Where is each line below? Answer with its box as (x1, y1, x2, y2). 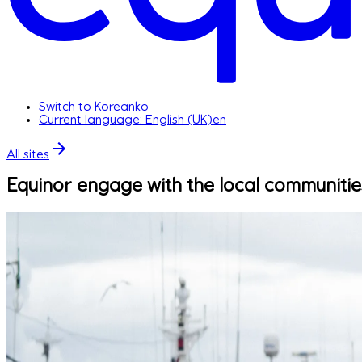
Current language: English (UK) (39, 112, 213, 126)
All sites (6, 147, 49, 161)
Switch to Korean (39, 99, 135, 113)
